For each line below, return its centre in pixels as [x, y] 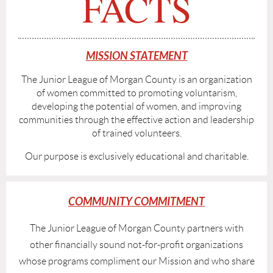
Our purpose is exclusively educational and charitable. [136, 156]
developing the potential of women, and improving [136, 106]
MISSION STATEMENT [136, 56]
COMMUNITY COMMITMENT [136, 201]
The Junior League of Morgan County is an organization [136, 79]
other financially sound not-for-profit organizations [136, 244]
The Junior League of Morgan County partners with [136, 228]
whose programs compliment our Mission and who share [136, 261]
